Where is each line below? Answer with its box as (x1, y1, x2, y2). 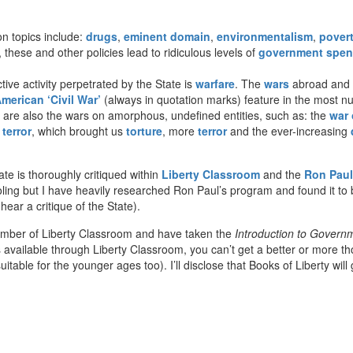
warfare (195, 75, 235, 91)
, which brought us (32, 122, 126, 139)
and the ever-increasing (227, 122, 351, 139)
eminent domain (124, 28, 210, 44)
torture (126, 122, 162, 139)
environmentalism (217, 28, 313, 44)
